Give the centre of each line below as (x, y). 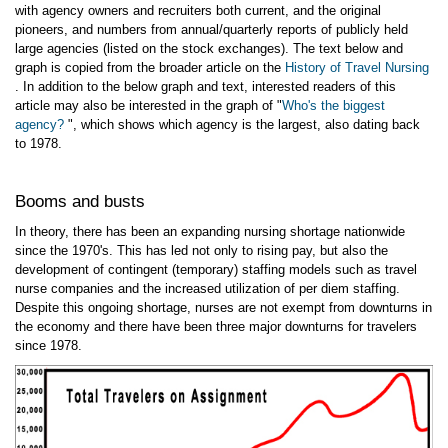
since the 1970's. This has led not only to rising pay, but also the (201, 250)
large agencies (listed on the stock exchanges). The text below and (209, 48)
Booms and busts (80, 201)
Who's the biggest (333, 105)
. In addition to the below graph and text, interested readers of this (205, 86)
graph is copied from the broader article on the (150, 67)
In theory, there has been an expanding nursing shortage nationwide (210, 231)
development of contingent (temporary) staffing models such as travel (216, 269)
